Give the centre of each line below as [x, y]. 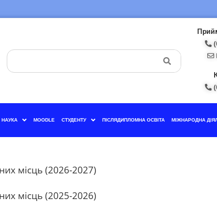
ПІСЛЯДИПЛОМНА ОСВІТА [133, 120]
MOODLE [44, 120]
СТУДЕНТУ [74, 120]
